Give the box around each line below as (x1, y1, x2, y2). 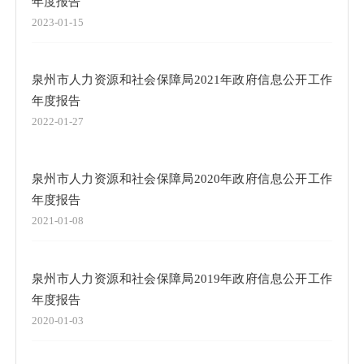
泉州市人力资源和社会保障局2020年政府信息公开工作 (32, 171, 332, 186)
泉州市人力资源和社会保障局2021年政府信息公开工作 (32, 72, 332, 87)
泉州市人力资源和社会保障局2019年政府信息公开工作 (32, 271, 332, 285)
